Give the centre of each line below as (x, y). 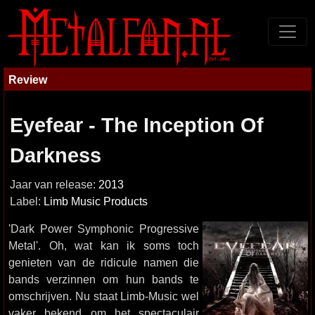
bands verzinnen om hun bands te (104, 279)
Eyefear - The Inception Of (137, 125)
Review (28, 79)
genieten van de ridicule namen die (104, 262)
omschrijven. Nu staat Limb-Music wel (104, 296)
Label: (27, 201)
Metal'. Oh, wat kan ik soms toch (104, 245)
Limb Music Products (96, 201)
